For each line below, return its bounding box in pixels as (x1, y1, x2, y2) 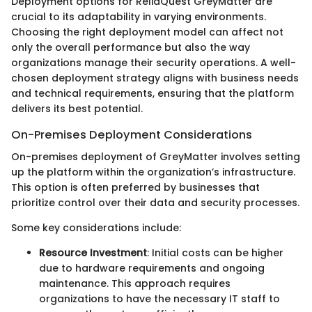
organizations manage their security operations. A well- (11, 56, 296, 70)
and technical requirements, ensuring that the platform (11, 86, 294, 101)
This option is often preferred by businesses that (11, 180, 260, 195)
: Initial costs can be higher (147, 246, 283, 260)
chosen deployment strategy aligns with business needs (11, 71, 299, 86)
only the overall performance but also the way (11, 40, 250, 55)
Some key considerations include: (11, 221, 181, 235)
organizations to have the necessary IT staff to (39, 292, 280, 306)
